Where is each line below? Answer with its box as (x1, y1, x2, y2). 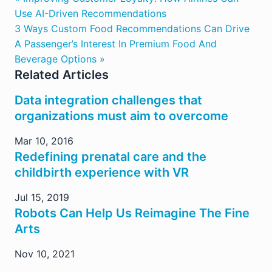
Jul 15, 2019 (15, 191, 69, 203)
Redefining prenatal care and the (15, 149, 206, 164)
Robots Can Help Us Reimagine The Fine (15, 206, 250, 220)
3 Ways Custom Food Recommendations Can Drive (15, 22, 250, 35)
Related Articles (15, 67, 109, 82)
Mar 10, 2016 (15, 135, 73, 147)
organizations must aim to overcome (15, 109, 228, 123)
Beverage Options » (15, 53, 105, 65)
